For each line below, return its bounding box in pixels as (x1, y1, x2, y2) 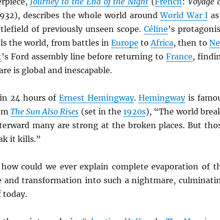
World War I (160, 10, 208, 20)
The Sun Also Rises (10, 107, 79, 116)
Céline (143, 24, 168, 34)
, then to (173, 38, 209, 48)
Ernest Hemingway (59, 93, 134, 103)
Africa (151, 38, 174, 48)
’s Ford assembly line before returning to (1, 52, 166, 61)
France (165, 52, 192, 61)
